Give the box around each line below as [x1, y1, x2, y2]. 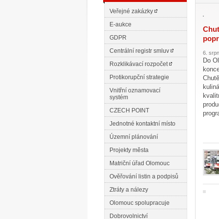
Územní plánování [109, 133, 158, 140]
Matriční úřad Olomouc [109, 160, 170, 167]
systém [109, 94, 128, 101]
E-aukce [109, 21, 131, 28]
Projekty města [109, 147, 149, 153]
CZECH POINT [109, 107, 149, 114]
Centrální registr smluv [109, 47, 171, 54]
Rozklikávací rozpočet [109, 61, 169, 67]
